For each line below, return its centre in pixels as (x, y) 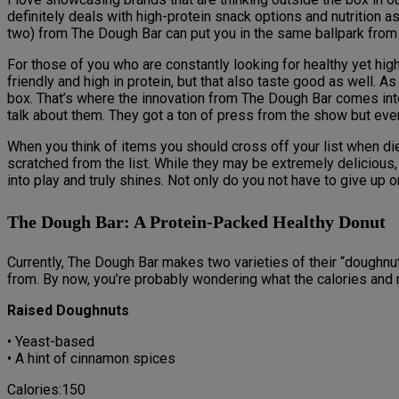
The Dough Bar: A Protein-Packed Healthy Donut (196, 221)
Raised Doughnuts (68, 311)
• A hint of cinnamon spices (91, 359)
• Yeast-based (51, 342)
